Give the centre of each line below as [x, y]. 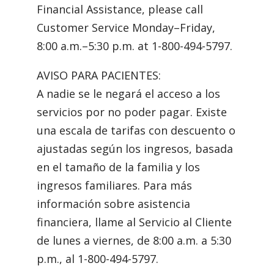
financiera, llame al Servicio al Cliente [134, 222]
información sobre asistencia [113, 203]
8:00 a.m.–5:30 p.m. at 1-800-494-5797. [135, 46]
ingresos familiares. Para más [114, 185]
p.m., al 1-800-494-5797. [98, 258]
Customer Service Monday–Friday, [126, 27]
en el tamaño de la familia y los [118, 167]
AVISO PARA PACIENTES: [99, 75]
